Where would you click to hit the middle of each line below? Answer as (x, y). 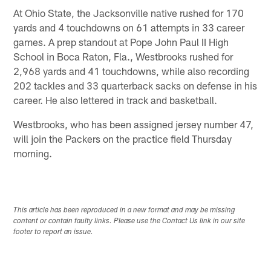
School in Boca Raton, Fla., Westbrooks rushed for (123, 56)
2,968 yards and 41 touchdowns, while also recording (132, 70)
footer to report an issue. (54, 232)
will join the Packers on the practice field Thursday (123, 138)
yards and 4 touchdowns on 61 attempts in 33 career (129, 27)
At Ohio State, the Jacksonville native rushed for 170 (129, 12)
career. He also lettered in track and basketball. (116, 100)
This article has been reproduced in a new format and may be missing (125, 210)
